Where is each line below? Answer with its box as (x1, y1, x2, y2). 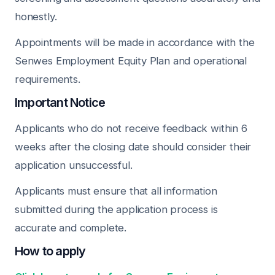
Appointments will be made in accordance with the (15, 36, 255, 48)
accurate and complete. (15, 222, 127, 234)
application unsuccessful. (15, 159, 133, 171)
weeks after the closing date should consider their (15, 141, 252, 153)
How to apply (15, 244, 86, 258)
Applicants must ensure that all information (15, 185, 217, 197)
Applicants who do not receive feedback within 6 (15, 122, 247, 134)
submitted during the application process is (15, 203, 218, 215)
